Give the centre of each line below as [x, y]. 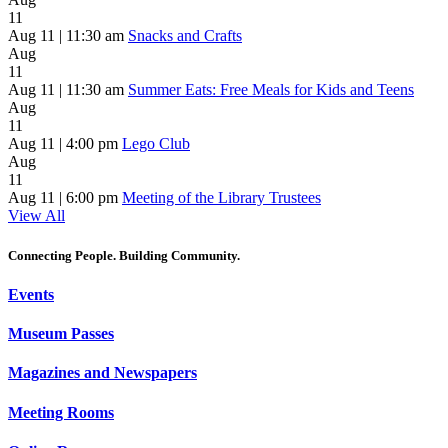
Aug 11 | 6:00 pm [63, 198]
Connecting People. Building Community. [124, 255]
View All [36, 216]
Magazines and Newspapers [102, 373]
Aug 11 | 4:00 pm [63, 144]
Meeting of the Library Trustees [221, 198]
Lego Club [156, 144]
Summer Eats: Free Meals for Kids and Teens [271, 90]
